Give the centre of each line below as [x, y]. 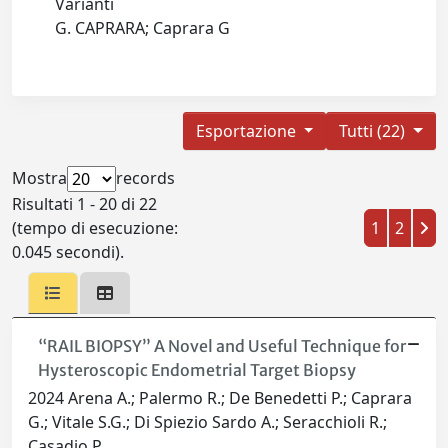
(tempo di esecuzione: [95, 228]
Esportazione [247, 131]
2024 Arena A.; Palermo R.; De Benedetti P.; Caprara [220, 398]
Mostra [39, 178]
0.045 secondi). [68, 252]
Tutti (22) [374, 131]
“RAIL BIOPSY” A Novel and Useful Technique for [221, 346]
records [145, 178]
